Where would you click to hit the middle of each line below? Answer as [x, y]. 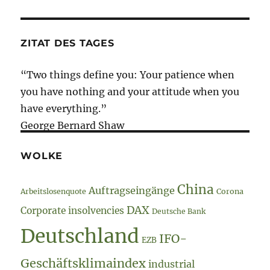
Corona [230, 191]
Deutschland [80, 236]
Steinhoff [227, 50]
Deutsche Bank [179, 211]
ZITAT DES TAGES [67, 43]
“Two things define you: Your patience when [128, 74]
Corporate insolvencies [73, 210]
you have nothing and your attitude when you [130, 91]
